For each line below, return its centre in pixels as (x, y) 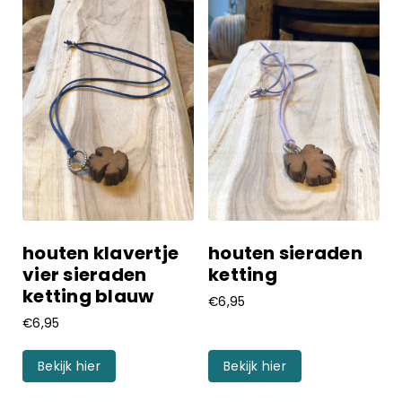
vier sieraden (85, 274)
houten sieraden (285, 253)
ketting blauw (88, 296)
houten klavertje (100, 253)
